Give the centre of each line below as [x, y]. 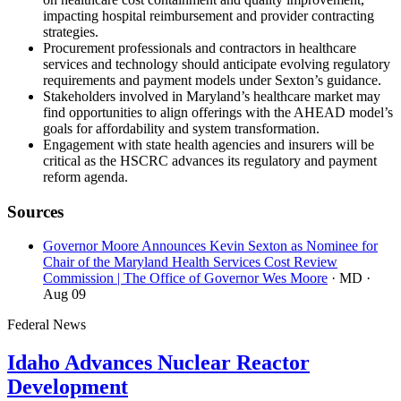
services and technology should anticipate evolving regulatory [217, 64]
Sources [35, 211]
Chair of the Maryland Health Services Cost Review [190, 262]
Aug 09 [64, 294]
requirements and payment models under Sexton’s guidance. [212, 80]
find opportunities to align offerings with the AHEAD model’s [218, 112]
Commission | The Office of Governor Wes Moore [185, 278]
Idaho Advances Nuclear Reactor [158, 363]
